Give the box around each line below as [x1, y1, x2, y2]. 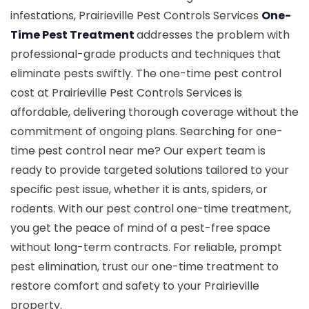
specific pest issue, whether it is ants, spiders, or [10, 181, 268, 197]
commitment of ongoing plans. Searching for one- [10, 123, 283, 139]
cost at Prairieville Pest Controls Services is [10, 84, 242, 101]
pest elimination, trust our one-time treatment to [10, 258, 279, 275]
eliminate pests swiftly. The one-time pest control [10, 65, 281, 81]
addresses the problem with [137, 26, 290, 43]
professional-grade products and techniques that [10, 46, 281, 62]
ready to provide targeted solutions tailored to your [10, 161, 289, 178]
